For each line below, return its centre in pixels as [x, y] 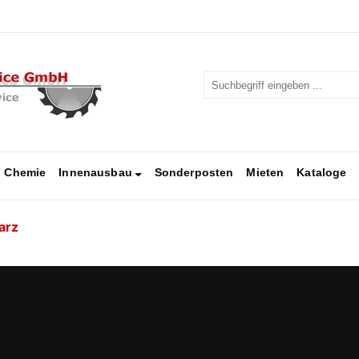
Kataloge [322, 173]
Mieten [265, 173]
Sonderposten [194, 173]
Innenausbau [95, 173]
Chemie [25, 173]
